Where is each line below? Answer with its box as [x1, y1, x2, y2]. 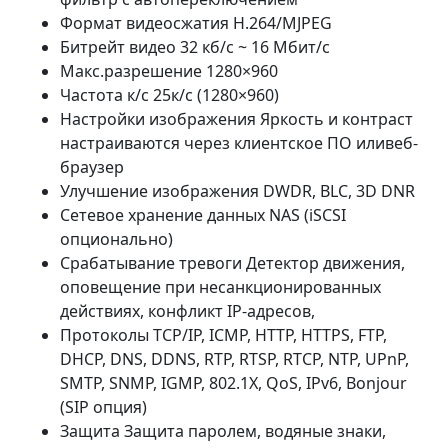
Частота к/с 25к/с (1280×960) [60, 84, 279, 106]
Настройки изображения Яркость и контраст [60, 108, 413, 130]
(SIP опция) [60, 396, 147, 418]
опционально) [60, 228, 173, 250]
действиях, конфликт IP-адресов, [60, 300, 315, 322]
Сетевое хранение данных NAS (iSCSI [60, 204, 346, 226]
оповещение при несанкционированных [60, 276, 381, 298]
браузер [60, 156, 124, 178]
